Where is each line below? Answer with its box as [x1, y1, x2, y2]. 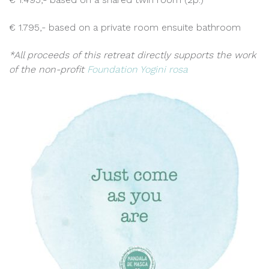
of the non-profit [9, 63, 87, 75]
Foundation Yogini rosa [87, 63, 188, 75]
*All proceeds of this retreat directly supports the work [9, 49, 256, 61]
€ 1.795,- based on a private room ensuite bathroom [9, 21, 241, 33]
